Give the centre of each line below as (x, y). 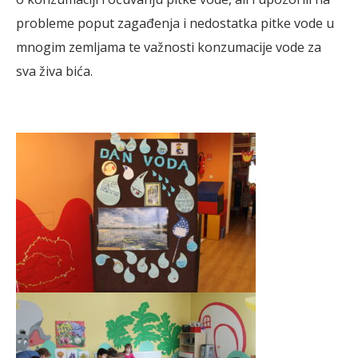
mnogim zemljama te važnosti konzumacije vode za (169, 48)
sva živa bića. (54, 72)
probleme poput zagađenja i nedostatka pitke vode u (175, 24)
